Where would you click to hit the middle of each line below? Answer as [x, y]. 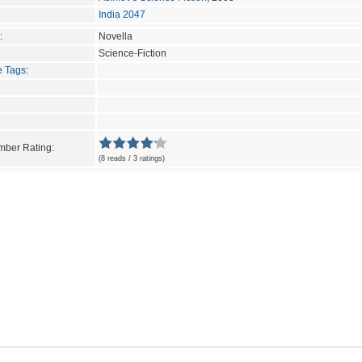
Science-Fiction [133, 53]
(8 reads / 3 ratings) [132, 158]
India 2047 [122, 14]
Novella [116, 36]
